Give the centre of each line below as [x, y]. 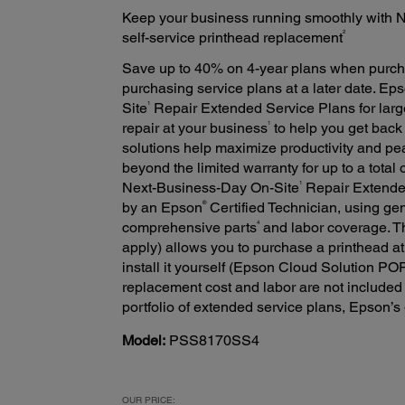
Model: [143, 341]
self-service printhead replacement [232, 37]
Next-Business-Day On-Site [210, 188]
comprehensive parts [189, 228]
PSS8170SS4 [214, 341]
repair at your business [194, 128]
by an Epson [162, 208]
